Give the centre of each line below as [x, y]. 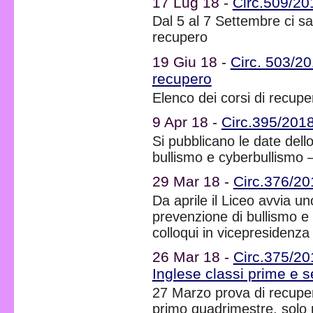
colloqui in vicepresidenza [231, 233]
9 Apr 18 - [187, 122]
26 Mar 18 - [192, 257]
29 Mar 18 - [192, 182]
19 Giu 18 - [191, 61]
